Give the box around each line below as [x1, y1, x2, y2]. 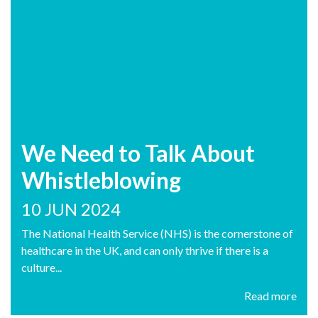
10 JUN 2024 [21, 199, 121, 220]
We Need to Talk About [21, 139, 255, 168]
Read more [244, 289, 297, 303]
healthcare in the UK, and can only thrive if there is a [21, 243, 268, 258]
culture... [21, 261, 62, 275]
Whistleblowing [21, 166, 181, 194]
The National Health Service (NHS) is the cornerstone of [21, 226, 293, 241]
